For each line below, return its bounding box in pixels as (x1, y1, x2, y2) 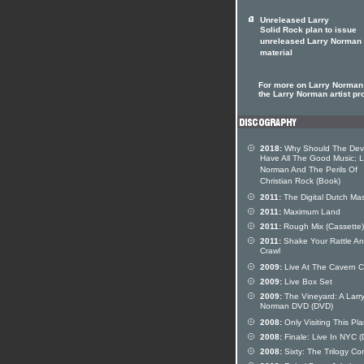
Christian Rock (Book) (260, 176, 340, 188)
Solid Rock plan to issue (260, 25, 357, 37)
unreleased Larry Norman (260, 37, 362, 48)
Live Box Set (282, 277, 332, 286)
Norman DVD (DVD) (260, 301, 333, 313)
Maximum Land (281, 207, 340, 216)
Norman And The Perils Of (260, 165, 357, 176)
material (260, 48, 292, 59)
